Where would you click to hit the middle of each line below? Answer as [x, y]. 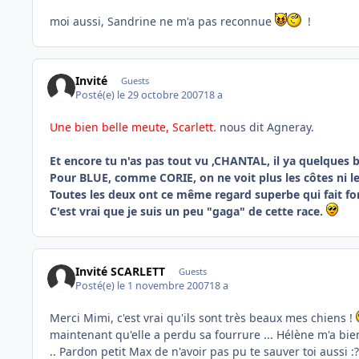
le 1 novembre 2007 [163, 285]
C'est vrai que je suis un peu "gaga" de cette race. [188, 212]
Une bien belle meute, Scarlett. [133, 127]
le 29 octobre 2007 [161, 95]
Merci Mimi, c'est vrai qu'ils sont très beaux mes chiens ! [203, 317]
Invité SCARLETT [121, 271]
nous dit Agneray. [265, 127]
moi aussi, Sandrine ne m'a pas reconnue [162, 21]
